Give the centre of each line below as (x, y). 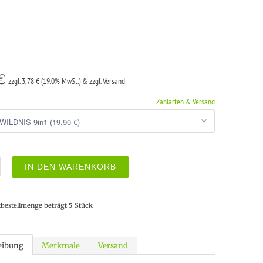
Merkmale (61, 246)
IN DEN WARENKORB (70, 167)
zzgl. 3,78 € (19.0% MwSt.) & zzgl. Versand (67, 81)
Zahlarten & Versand (186, 102)
